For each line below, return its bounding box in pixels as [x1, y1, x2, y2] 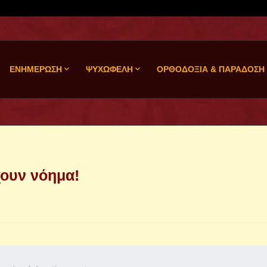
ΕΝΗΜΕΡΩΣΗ [9, 64, 62, 74]
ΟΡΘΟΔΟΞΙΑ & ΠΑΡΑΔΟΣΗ [156, 64, 265, 74]
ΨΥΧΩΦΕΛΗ [85, 64, 133, 74]
